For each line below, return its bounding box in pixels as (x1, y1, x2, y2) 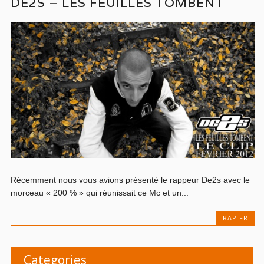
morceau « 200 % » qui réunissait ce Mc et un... (11, 187, 189, 197)
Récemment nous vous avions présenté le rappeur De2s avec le (11, 174, 250, 184)
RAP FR (222, 213, 248, 222)
